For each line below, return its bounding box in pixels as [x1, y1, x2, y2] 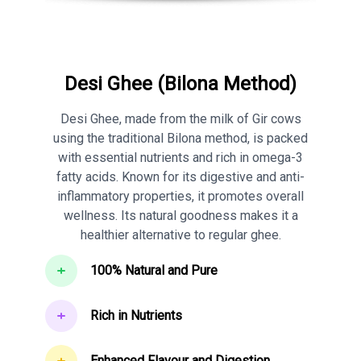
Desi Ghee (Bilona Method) [64, 73, 297, 96]
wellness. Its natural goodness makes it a [63, 208, 298, 224]
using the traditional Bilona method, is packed [53, 131, 308, 147]
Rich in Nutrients [90, 308, 182, 324]
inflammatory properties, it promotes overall [57, 189, 304, 205]
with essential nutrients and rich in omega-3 [58, 150, 303, 166]
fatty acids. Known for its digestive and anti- [56, 169, 305, 185]
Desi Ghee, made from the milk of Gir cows [60, 111, 301, 127]
